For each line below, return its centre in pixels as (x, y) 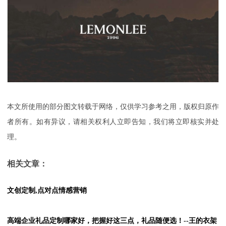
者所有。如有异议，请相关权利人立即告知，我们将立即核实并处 (113, 122)
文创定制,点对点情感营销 (47, 190)
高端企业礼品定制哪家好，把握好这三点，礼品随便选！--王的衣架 (112, 221)
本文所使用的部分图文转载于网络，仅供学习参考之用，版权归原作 (113, 107)
